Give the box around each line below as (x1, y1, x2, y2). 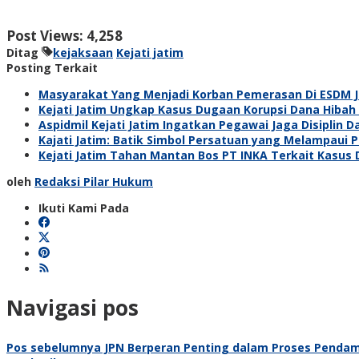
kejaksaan (53, 44, 113, 60)
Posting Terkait (6, 59, 98, 75)
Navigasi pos (6, 293, 139, 323)
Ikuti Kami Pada (38, 200, 129, 216)
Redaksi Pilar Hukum (34, 173, 153, 189)
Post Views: (6, 26, 83, 45)
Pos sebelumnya (6, 339, 101, 355)
